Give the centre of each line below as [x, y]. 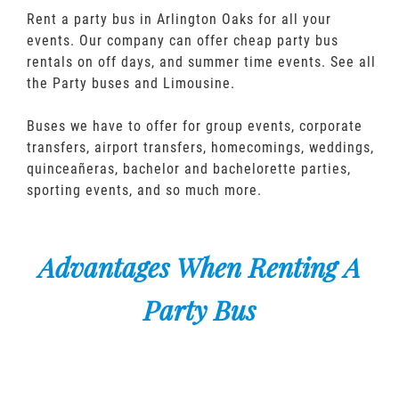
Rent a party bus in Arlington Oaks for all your [179, 19]
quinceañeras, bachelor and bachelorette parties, [188, 169]
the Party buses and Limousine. [130, 83]
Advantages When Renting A [199, 267]
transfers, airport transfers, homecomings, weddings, [200, 147]
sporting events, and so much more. [144, 190]
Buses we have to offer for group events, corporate [194, 126]
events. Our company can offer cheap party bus [182, 41]
